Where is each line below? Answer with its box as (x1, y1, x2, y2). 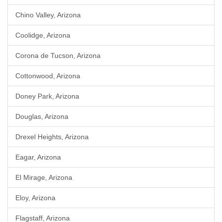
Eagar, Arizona (15, 153, 61, 161)
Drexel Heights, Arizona (15, 133, 89, 141)
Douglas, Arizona (15, 112, 68, 120)
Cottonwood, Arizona (15, 72, 80, 80)
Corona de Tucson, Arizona (15, 52, 101, 59)
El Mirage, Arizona (15, 173, 72, 181)
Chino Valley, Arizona (15, 11, 81, 19)
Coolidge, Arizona (15, 31, 70, 39)
